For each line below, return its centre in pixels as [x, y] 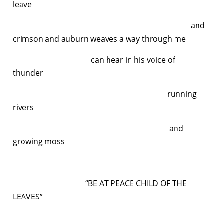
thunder [28, 73]
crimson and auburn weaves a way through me [99, 38]
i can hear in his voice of [94, 59]
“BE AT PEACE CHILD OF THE [100, 183]
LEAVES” [28, 196]
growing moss [39, 141]
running [105, 94]
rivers [23, 107]
